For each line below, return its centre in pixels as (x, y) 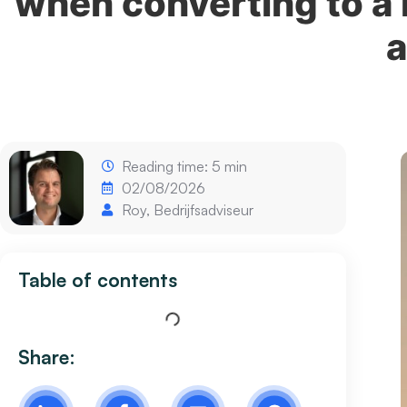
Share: (47, 357)
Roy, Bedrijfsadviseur (188, 209)
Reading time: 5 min (185, 166)
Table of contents (98, 279)
